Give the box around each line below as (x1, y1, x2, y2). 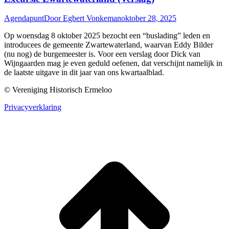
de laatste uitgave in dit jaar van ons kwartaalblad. (4, 68, 164, 77)
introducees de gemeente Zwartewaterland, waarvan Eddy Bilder (4, 40, 213, 50)
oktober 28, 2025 (121, 14, 176, 23)
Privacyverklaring (4, 103, 61, 112)
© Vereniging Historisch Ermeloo (4, 85, 112, 95)
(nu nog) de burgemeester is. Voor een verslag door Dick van (4, 50, 200, 59)
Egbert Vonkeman (63, 14, 121, 23)
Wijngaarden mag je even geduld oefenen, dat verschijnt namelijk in (4, 59, 222, 68)
